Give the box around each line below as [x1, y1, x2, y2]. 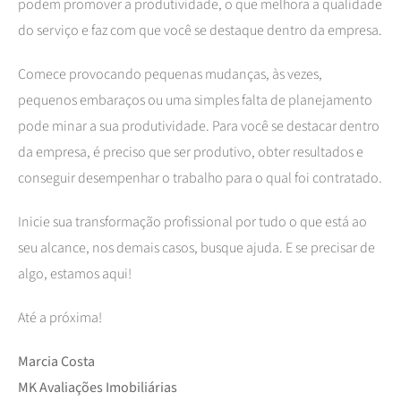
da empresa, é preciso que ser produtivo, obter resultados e [18, 141, 363, 162]
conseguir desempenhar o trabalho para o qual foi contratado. [18, 167, 382, 188]
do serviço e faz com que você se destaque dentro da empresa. [18, 20, 382, 40]
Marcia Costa [18, 351, 95, 371]
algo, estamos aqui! [18, 263, 132, 284]
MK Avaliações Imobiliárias [18, 377, 177, 397]
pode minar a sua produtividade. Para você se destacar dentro [18, 115, 380, 136]
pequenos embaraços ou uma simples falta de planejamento [18, 90, 372, 110]
